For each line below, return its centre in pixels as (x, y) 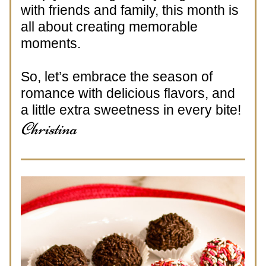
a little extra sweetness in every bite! (131, 110)
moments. (53, 43)
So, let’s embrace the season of (117, 77)
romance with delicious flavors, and (128, 93)
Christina (49, 129)
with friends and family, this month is (130, 10)
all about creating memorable (109, 27)
